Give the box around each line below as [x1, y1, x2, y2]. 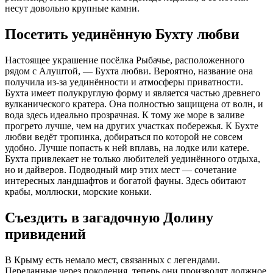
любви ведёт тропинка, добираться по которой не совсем [5, 132, 243, 143]
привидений [5, 226, 86, 243]
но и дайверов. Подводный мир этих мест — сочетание [5, 165, 236, 175]
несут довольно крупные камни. [5, 3, 140, 14]
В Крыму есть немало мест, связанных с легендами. [5, 255, 220, 266]
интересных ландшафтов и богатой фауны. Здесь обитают [5, 175, 246, 186]
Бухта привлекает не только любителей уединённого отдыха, [5, 154, 260, 165]
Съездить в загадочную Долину [5, 210, 213, 226]
